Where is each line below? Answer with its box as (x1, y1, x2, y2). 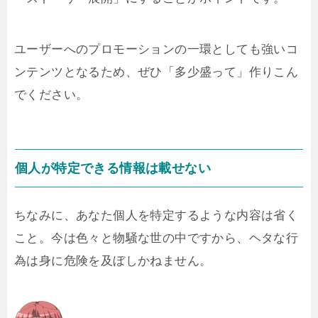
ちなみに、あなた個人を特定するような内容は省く (14, 208, 299, 222)
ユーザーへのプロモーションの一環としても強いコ (14, 42, 299, 56)
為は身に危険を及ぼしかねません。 (14, 253, 212, 268)
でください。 (14, 87, 89, 102)
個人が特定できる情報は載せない (15, 160, 211, 175)
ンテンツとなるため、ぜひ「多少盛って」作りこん (14, 65, 299, 79)
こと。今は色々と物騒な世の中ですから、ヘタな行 (14, 231, 299, 245)
